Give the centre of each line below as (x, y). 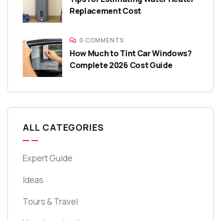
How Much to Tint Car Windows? (131, 54)
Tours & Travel (50, 202)
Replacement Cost (105, 11)
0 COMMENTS (102, 40)
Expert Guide (48, 158)
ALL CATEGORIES (63, 128)
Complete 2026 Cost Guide (121, 65)
